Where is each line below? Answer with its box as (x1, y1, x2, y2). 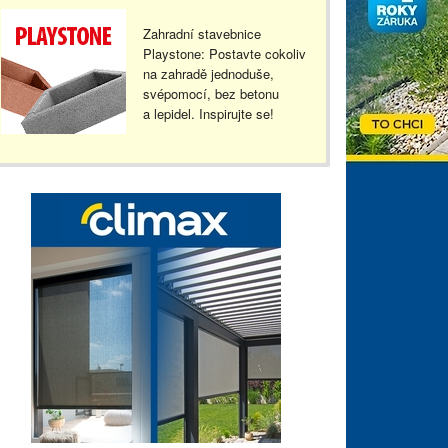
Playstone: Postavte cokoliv (142, 43, 306, 63)
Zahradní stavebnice (142, 23, 261, 43)
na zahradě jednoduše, (142, 63, 274, 83)
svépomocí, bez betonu (142, 83, 279, 103)
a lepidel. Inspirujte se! (142, 103, 274, 123)
